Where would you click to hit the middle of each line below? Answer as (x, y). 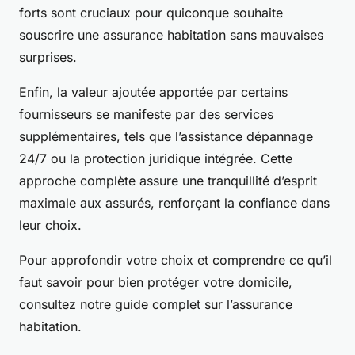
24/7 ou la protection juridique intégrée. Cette (156, 159)
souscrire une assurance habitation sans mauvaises (171, 35)
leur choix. (50, 225)
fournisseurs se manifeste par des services (146, 115)
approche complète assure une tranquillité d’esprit (168, 181)
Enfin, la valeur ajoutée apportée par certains (153, 92)
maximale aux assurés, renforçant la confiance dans (174, 203)
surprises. (48, 57)
